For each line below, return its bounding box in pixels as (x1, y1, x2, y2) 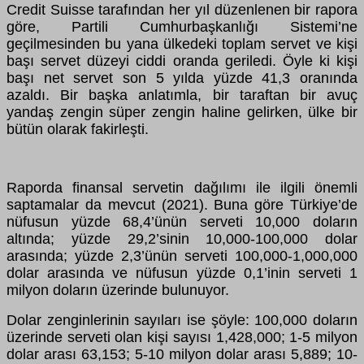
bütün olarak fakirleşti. (6, 121, 149, 138)
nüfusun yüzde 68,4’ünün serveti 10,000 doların (6, 214, 357, 231)
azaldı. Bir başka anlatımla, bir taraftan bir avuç (6, 87, 357, 104)
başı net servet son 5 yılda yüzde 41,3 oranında (6, 70, 357, 87)
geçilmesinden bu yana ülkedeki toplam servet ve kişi (6, 36, 357, 53)
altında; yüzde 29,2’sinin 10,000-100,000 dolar (6, 231, 357, 248)
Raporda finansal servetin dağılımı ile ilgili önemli (6, 180, 357, 197)
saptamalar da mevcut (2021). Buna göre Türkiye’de (6, 197, 357, 214)
